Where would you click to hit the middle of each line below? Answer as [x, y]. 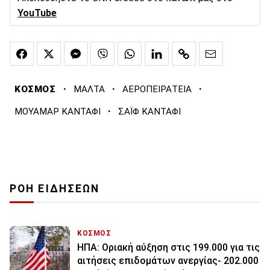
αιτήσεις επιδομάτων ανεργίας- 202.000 [168, 261]
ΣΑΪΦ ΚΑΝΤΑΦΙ [149, 112]
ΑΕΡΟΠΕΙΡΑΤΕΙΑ [157, 89]
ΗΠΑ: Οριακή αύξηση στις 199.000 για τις [168, 248]
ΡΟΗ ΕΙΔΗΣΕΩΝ [55, 189]
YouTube [37, 13]
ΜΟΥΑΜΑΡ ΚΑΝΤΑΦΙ [58, 112]
